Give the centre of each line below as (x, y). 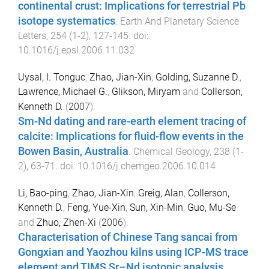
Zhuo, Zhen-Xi (66, 222)
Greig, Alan (161, 193)
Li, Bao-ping (43, 193)
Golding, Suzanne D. (198, 77)
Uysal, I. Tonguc (52, 77)
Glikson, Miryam (146, 91)
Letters (32, 35)
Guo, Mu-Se (212, 207)
